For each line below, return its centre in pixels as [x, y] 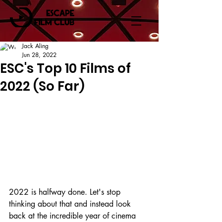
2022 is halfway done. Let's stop [66, 192]
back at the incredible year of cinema [74, 216]
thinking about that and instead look [71, 204]
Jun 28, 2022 [39, 55]
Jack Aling [35, 46]
